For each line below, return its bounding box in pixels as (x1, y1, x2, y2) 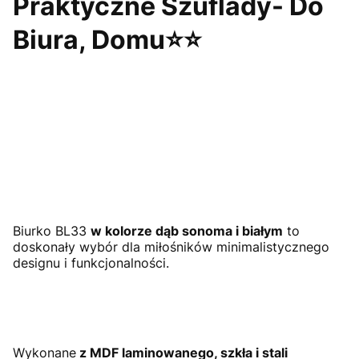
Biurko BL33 (13, 223, 91, 240)
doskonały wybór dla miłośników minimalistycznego (13, 239, 329, 256)
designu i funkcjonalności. (13, 255, 173, 272)
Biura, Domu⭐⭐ (13, 23, 202, 55)
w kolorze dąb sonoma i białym (91, 223, 283, 240)
